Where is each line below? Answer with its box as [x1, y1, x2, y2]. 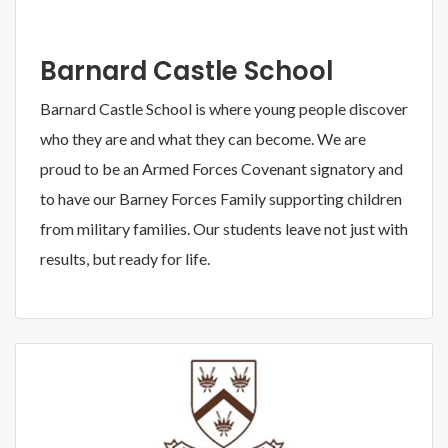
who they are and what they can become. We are [40, 128, 366, 148]
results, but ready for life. [40, 248, 210, 268]
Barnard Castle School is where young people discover [40, 98, 408, 118]
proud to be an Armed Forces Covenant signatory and [40, 158, 403, 178]
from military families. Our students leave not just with [40, 218, 408, 238]
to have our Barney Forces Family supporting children [40, 188, 402, 208]
